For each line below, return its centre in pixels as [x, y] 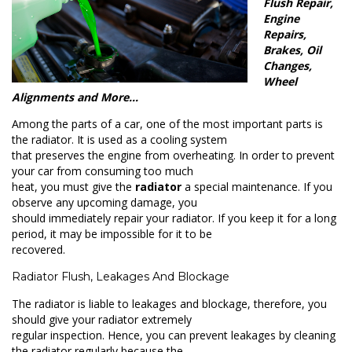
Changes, [288, 66]
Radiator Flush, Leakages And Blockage [121, 277]
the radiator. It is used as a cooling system [119, 139]
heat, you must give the [73, 187]
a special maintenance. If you [257, 187]
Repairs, [285, 34]
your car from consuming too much [103, 171]
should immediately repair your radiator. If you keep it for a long [174, 218]
